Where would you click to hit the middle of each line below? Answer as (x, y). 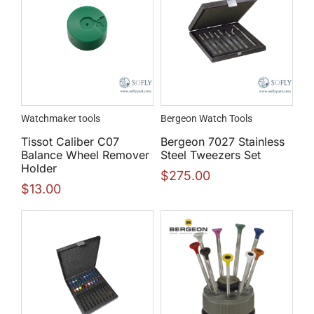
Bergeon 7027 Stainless (223, 141)
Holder (39, 168)
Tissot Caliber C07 (70, 141)
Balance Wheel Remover (85, 155)
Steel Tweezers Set (211, 155)
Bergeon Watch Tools (206, 118)
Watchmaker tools (61, 118)
